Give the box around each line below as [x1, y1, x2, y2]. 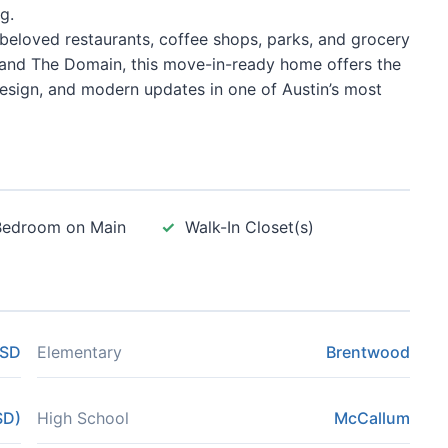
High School [37, 408, 129, 428]
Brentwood [326, 342, 410, 362]
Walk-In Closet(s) [185, 217, 315, 237]
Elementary [37, 342, 122, 362]
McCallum [334, 408, 410, 428]
